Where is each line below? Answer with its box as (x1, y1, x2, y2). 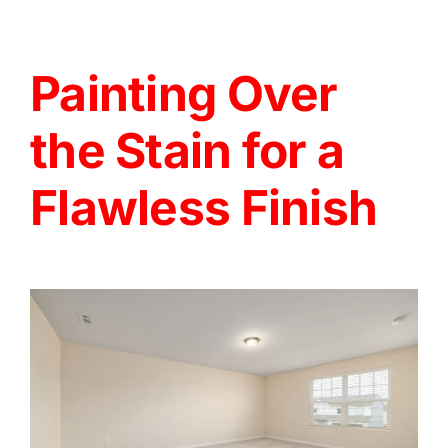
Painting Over (30, 63, 338, 123)
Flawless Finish (30, 177, 378, 237)
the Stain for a (30, 120, 345, 180)
